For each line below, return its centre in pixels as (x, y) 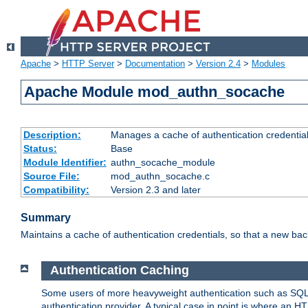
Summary (46, 218)
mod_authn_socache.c (160, 176)
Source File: (51, 176)
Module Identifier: (65, 163)
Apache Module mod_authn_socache (155, 92)
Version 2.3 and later (155, 190)
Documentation (155, 64)
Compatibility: (56, 190)
